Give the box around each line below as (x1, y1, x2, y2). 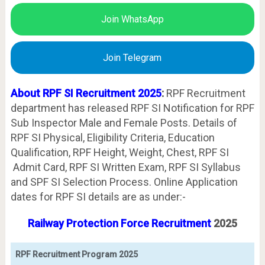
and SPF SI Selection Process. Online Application (10, 175, 238, 188)
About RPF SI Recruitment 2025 (10, 86, 161, 99)
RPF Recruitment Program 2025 (15, 249, 138, 259)
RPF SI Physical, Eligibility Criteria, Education (10, 131, 215, 144)
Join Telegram (103, 51, 162, 63)
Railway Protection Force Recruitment (27, 216, 211, 230)
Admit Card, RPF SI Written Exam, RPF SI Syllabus (10, 160, 241, 173)
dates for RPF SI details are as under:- (10, 190, 186, 203)
